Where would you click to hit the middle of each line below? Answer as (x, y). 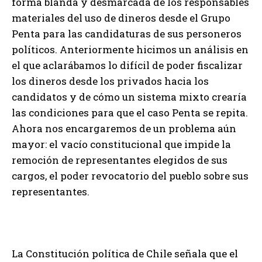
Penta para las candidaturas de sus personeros (127, 33)
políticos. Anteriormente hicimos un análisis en (130, 49)
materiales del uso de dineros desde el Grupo (121, 18)
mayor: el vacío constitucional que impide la (121, 144)
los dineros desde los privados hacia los (110, 81)
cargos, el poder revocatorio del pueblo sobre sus (130, 175)
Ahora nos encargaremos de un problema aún (124, 128)
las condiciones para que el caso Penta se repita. (130, 112)
